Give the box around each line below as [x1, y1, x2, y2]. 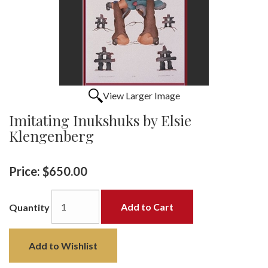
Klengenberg [9, 126, 94, 145]
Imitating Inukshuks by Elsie [9, 110, 191, 130]
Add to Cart [121, 200, 173, 212]
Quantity [9, 202, 50, 214]
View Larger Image [102, 89, 180, 101]
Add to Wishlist [29, 239, 98, 251]
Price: [9, 163, 40, 178]
